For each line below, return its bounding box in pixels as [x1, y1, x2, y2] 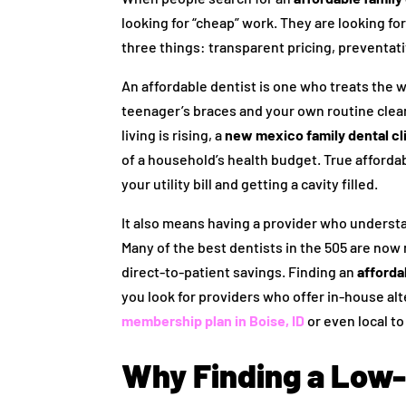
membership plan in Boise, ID [121, 312, 305, 330]
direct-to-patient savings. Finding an [121, 263, 358, 281]
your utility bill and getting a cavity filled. [121, 175, 379, 193]
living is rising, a [121, 126, 226, 144]
